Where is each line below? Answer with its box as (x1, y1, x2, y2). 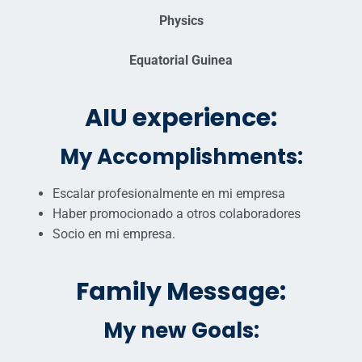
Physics (158, 13, 204, 29)
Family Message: (76, 275, 286, 309)
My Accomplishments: (59, 142, 303, 172)
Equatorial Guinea (129, 53, 233, 69)
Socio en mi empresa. (53, 226, 175, 242)
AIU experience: (85, 101, 277, 136)
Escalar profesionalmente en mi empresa (53, 186, 285, 202)
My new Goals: (103, 316, 259, 346)
